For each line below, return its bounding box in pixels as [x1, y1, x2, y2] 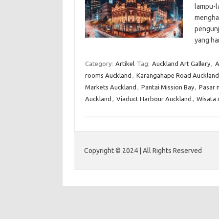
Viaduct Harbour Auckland [116, 95, 192, 102]
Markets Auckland [85, 84, 136, 90]
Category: [85, 60, 114, 67]
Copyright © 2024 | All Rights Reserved [84, 147, 202, 154]
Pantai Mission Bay [141, 84, 194, 90]
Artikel [115, 60, 134, 67]
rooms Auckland [85, 72, 131, 79]
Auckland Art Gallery [152, 60, 210, 67]
